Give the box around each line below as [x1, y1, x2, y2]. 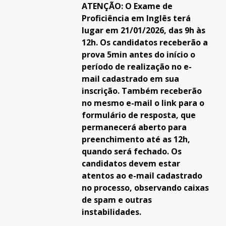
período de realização [81, 61, 172, 72]
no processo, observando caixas [81, 182, 209, 193]
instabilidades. [81, 206, 141, 217]
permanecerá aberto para [81, 122, 187, 133]
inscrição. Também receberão [81, 85, 202, 96]
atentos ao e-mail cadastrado [81, 170, 202, 181]
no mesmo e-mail [81, 97, 154, 108]
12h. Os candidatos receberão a [81, 37, 208, 48]
